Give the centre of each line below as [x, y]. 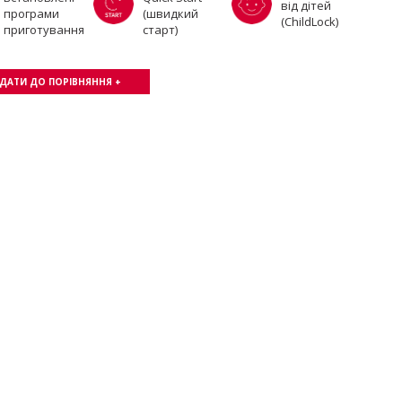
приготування [44, 30]
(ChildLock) [310, 22]
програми [31, 13]
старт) [160, 30]
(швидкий [170, 13]
